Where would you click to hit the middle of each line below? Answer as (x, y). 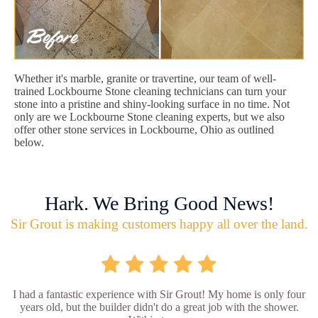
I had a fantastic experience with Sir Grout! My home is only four (159, 294)
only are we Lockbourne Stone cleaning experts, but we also (149, 116)
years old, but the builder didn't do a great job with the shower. (159, 307)
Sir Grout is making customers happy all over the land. (159, 224)
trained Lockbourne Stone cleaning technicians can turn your (150, 91)
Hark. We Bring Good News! (159, 203)
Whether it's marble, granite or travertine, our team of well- (145, 78)
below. (29, 142)
